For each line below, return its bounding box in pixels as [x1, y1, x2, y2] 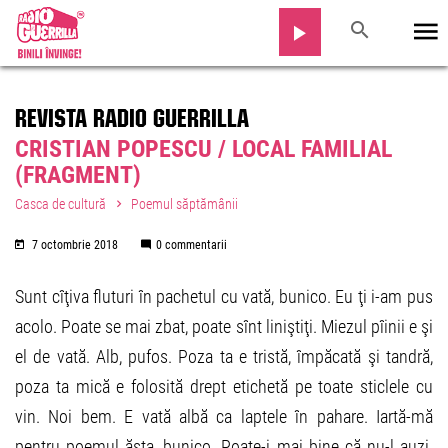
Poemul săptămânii [131, 196, 238, 212]
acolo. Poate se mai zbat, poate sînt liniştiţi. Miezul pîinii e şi [15, 316, 433, 337]
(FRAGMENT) [15, 161, 141, 189]
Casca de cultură [15, 196, 106, 212]
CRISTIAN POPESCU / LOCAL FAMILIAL [15, 135, 392, 163]
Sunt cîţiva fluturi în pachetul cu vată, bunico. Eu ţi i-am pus [15, 286, 433, 307]
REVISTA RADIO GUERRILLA [15, 107, 249, 121]
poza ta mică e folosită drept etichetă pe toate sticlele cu [15, 376, 433, 397]
